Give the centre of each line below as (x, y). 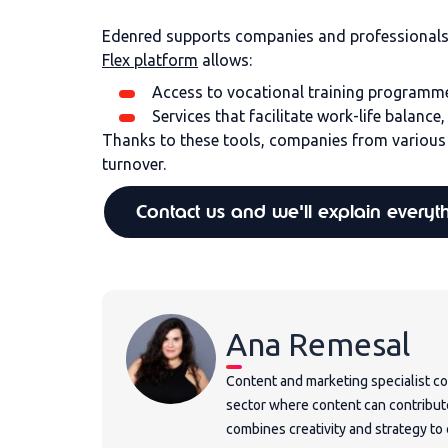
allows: (225, 60)
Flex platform (150, 60)
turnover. (134, 164)
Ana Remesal (318, 344)
